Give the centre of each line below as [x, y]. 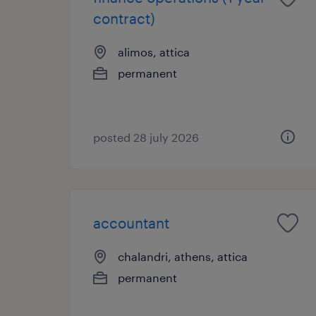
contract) [124, 18]
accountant [131, 223]
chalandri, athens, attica [183, 256]
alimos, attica [154, 51]
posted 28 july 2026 [146, 137]
